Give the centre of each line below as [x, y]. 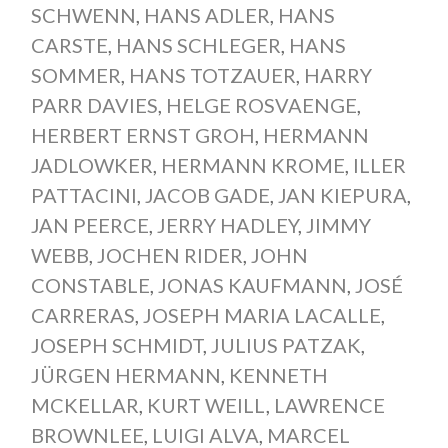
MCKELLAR [84, 404]
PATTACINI [83, 194]
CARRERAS [82, 314]
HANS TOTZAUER [212, 74]
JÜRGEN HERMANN [125, 374]
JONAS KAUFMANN [252, 284]
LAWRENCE [329, 404]
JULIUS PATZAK [285, 344]
